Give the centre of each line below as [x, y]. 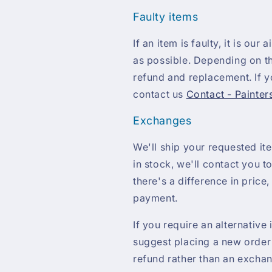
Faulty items [166, 16]
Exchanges [162, 120]
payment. [155, 198]
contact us [160, 94]
